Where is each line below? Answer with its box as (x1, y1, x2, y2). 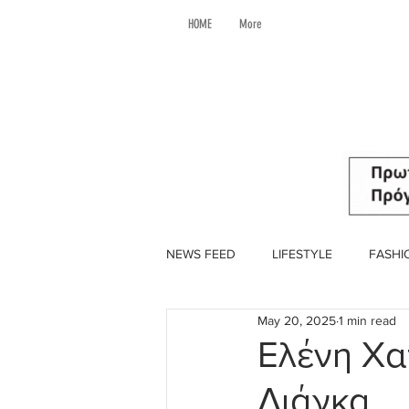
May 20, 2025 (257, 312, 336, 328)
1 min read (339, 312, 396, 328)
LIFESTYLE (272, 246, 332, 261)
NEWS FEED (166, 246, 236, 261)
